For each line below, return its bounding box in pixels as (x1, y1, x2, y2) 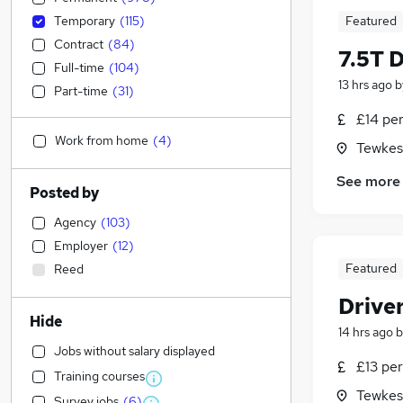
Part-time (54, 83, 108, 99)
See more (336, 172, 400, 192)
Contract (54, 36, 103, 52)
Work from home (55, 132, 148, 148)
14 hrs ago (338, 324, 393, 341)
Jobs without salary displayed (54, 343, 215, 359)
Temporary (54, 13, 115, 29)
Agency (54, 214, 96, 230)
